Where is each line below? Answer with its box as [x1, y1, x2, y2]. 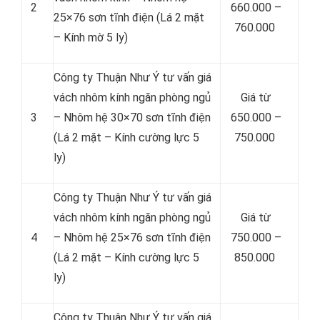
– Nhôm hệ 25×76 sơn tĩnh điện [54, 231, 211, 244]
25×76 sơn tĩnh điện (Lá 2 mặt [54, 11, 204, 24]
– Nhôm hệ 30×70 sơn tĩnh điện [54, 111, 211, 124]
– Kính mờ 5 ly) [54, 31, 128, 44]
